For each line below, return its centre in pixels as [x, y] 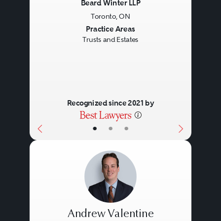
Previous [58, 30]
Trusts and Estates [110, 40]
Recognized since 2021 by [110, 103]
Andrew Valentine [110, 214]
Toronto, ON [110, 16]
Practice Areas [110, 29]
